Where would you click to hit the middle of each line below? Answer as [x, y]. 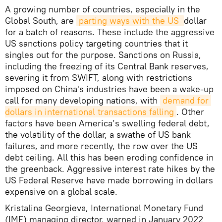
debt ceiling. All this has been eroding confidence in [109, 157]
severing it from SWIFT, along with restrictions [99, 77]
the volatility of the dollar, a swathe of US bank [98, 134]
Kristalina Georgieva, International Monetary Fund [104, 208]
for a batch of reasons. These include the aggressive [110, 32]
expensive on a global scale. [61, 191]
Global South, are [41, 20]
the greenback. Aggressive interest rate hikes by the [110, 168]
